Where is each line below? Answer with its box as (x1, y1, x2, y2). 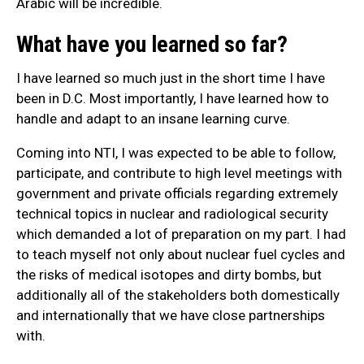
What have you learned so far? (16, 30, 288, 58)
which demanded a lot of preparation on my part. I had (16, 226, 346, 243)
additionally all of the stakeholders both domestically (16, 287, 340, 304)
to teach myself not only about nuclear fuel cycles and (16, 246, 345, 263)
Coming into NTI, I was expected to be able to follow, (16, 145, 336, 162)
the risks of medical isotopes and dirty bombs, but (16, 266, 322, 284)
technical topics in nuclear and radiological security (16, 206, 328, 223)
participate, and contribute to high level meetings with (16, 165, 342, 182)
